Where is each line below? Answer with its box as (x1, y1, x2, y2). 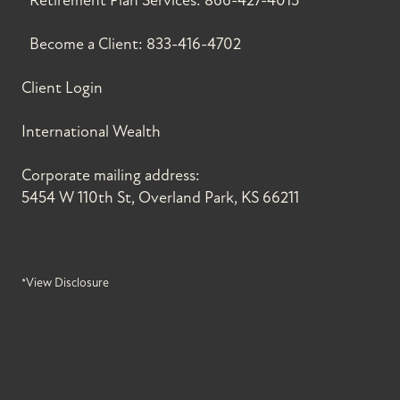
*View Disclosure (21, 274, 109, 290)
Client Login (21, 78, 103, 97)
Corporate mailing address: (21, 165, 200, 185)
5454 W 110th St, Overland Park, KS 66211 (21, 187, 299, 207)
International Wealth (21, 121, 161, 141)
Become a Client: (29, 34, 146, 54)
